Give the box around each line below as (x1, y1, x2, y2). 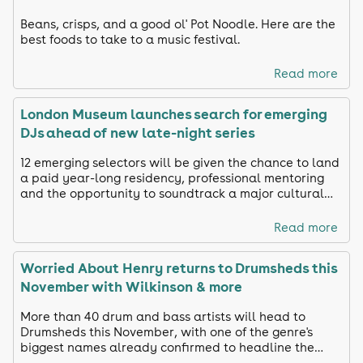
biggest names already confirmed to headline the (20, 339, 314, 355)
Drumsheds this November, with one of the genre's (20, 323, 313, 340)
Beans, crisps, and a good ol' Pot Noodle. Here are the (20, 16, 335, 32)
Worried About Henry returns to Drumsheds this (20, 258, 337, 277)
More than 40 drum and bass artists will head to (20, 308, 305, 324)
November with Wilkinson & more (20, 276, 242, 296)
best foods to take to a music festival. (20, 32, 240, 48)
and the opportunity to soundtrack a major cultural (20, 186, 324, 202)
